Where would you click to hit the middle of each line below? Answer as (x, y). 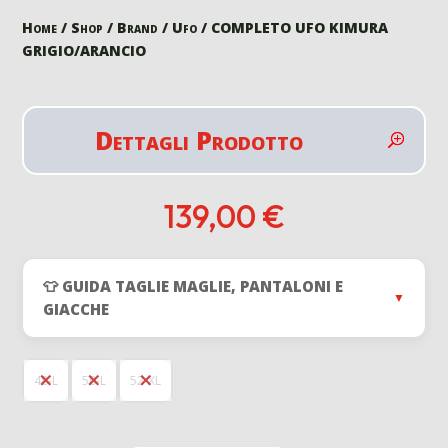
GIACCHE (76, 308)
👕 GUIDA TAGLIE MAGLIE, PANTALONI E (193, 285)
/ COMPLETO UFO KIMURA (293, 27)
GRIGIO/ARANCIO (84, 50)
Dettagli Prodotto (199, 139)
